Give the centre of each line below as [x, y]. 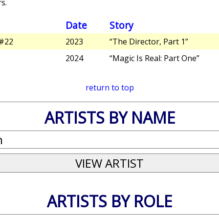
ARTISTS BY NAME [109, 118]
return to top [109, 88]
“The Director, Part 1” [149, 42]
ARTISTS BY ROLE [109, 201]
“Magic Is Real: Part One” [154, 58]
